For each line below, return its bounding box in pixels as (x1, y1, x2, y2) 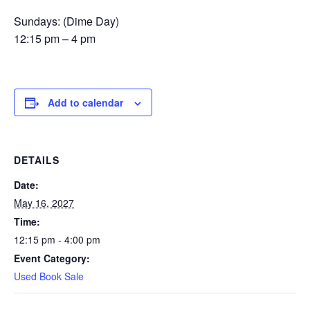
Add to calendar (48, 95, 123, 109)
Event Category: (14, 251, 90, 265)
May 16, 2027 (14, 196, 74, 210)
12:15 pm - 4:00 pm (14, 232, 100, 246)
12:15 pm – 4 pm (14, 30, 95, 46)
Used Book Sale (14, 269, 84, 283)
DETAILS (14, 153, 60, 167)
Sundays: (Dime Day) (14, 13, 119, 29)
